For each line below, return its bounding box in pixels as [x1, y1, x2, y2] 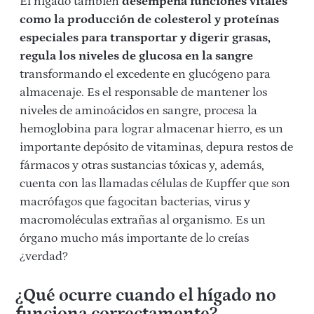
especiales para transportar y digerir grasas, [20, 31, 271, 46]
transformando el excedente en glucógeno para [20, 67, 271, 82]
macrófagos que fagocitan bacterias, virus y [20, 195, 250, 210]
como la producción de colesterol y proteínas [20, 13, 279, 27]
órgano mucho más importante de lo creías [20, 231, 249, 246]
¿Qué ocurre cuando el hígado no [15, 286, 276, 306]
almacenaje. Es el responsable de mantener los [20, 86, 267, 100]
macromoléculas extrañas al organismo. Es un [20, 213, 266, 228]
